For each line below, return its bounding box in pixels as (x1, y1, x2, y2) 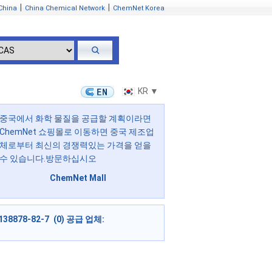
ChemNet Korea (113, 4, 165, 12)
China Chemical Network (25, 4, 105, 12)
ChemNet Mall (50, 173, 106, 183)
